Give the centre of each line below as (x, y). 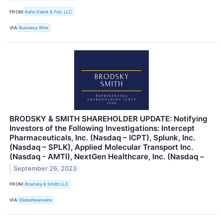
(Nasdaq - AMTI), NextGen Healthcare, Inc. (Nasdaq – (107, 156)
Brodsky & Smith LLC (47, 184)
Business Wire (34, 27)
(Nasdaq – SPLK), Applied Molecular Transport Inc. (101, 147)
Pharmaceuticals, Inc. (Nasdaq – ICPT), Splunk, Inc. (102, 137)
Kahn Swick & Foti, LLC (49, 11)
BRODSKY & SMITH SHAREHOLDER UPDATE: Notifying (109, 118)
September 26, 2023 (45, 169)
